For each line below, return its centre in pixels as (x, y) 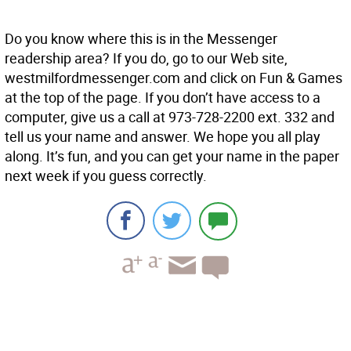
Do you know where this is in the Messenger (141, 39)
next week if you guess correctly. (106, 176)
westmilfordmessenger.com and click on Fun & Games (174, 78)
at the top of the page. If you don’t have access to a (163, 98)
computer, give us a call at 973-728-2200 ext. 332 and (170, 117)
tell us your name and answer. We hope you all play (163, 137)
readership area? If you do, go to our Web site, (146, 58)
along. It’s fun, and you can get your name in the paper (172, 156)
